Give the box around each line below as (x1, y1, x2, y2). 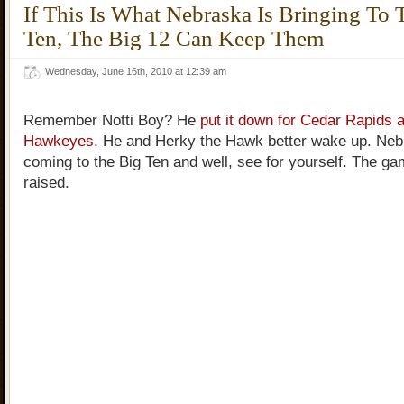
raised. (23, 174, 69, 191)
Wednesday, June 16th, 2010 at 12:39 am (45, 66, 232, 77)
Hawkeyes (23, 133, 94, 150)
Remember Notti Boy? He (23, 112, 200, 129)
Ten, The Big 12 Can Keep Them (23, 25, 324, 50)
